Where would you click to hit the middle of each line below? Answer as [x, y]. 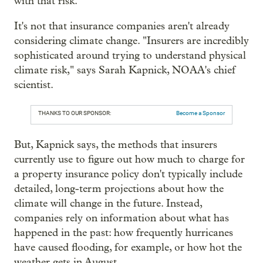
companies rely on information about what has [122, 218]
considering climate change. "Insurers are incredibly [131, 41]
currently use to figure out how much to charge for [129, 160]
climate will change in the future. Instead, [108, 204]
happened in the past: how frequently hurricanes [124, 233]
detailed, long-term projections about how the [119, 189]
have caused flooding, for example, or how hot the [128, 248]
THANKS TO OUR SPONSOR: [75, 113]
